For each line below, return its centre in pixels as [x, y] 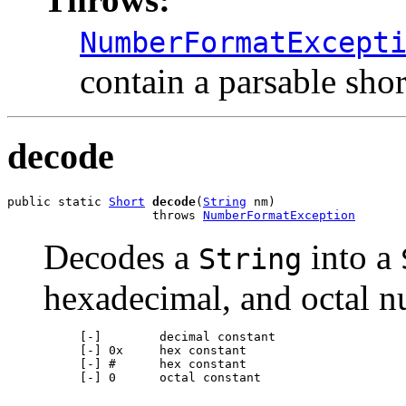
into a [351, 256]
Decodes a [121, 256]
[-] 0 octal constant [152, 377]
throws [105, 215]
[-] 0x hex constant [145, 350]
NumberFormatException [279, 215]
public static [58, 201]
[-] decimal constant [159, 336]
